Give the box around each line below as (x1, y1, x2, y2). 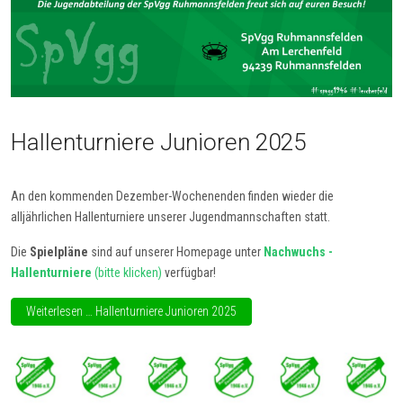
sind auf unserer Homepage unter (91, 244, 264, 259)
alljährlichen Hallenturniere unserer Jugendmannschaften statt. (11, 209, 330, 224)
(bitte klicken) (92, 264, 165, 280)
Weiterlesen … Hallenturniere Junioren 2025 (26, 303, 237, 318)
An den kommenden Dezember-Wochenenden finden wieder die (11, 188, 334, 203)
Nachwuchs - (264, 244, 333, 259)
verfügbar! (165, 264, 216, 280)
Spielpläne (30, 244, 91, 259)
